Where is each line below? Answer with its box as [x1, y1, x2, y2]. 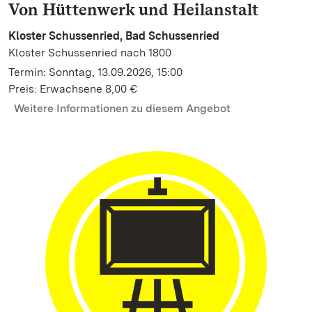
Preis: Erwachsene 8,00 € [8, 82, 137, 95]
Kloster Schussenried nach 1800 [8, 46, 171, 59]
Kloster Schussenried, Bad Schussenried [8, 29, 219, 42]
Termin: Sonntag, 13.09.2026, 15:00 [8, 65, 182, 79]
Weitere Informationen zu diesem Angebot [14, 102, 231, 115]
